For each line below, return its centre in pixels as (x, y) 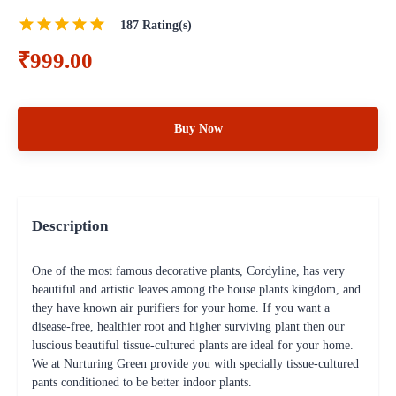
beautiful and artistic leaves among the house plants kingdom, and (196, 290)
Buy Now (198, 129)
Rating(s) (165, 26)
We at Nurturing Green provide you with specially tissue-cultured (195, 364)
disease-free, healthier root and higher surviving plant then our (188, 327)
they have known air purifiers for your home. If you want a (181, 308)
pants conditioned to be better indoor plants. (142, 383)
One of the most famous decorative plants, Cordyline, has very (188, 271)
